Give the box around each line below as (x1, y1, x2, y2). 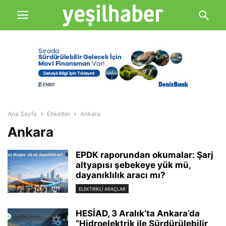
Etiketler (47, 110, 70, 118)
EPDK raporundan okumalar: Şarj (76, 150, 213, 160)
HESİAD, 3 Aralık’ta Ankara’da (76, 208, 200, 219)
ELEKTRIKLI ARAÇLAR (79, 186, 126, 192)
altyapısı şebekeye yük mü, (76, 160, 191, 170)
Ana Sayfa (8, 110, 37, 118)
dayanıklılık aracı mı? (76, 170, 165, 180)
